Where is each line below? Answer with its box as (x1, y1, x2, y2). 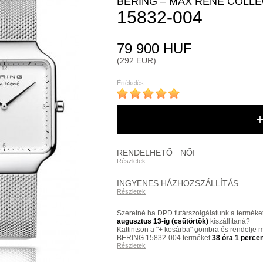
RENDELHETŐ (117, 148, 173, 157)
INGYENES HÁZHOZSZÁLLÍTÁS (117, 178, 238, 188)
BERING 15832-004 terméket (117, 234, 212, 242)
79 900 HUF (117, 41, 192, 56)
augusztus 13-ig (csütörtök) (117, 217, 208, 225)
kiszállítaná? (208, 217, 250, 225)
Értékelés (117, 79, 144, 86)
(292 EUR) (117, 56, 156, 65)
